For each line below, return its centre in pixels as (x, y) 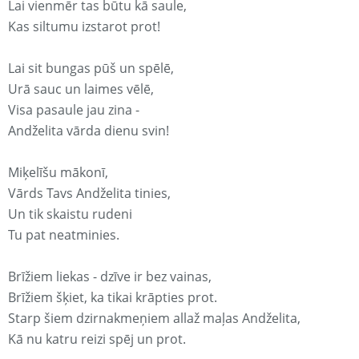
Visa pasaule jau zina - (74, 110)
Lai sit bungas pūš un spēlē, (91, 69)
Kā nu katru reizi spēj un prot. (97, 339)
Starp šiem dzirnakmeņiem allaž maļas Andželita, (154, 319)
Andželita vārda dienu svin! (89, 131)
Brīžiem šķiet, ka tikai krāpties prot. (113, 298)
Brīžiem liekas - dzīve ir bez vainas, (110, 277)
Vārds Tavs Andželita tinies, (89, 194)
